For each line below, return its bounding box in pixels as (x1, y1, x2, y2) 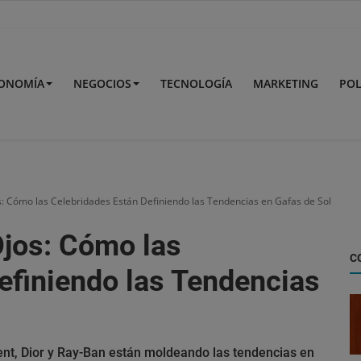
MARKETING (253, 76, 318, 91)
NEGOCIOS (73, 76, 131, 91)
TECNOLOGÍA (160, 76, 232, 91)
